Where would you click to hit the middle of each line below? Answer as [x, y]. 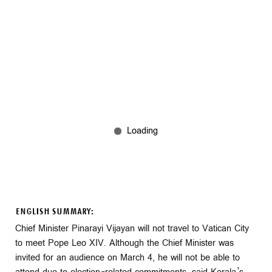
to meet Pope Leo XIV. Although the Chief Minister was [124, 243]
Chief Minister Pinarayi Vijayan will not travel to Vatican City [132, 228]
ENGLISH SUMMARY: [54, 212]
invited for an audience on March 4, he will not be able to [127, 257]
